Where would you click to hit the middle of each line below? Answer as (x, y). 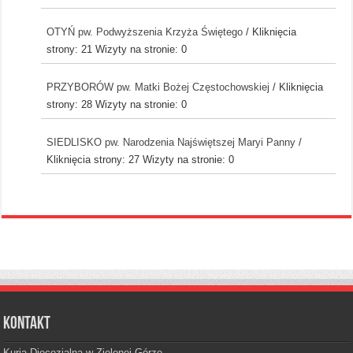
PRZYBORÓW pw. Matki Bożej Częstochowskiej (159, 87)
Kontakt (27, 325)
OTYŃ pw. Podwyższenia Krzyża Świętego (146, 32)
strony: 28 (69, 104)
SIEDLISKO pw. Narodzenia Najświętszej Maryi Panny (172, 142)
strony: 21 (69, 49)
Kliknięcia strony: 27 (93, 159)
